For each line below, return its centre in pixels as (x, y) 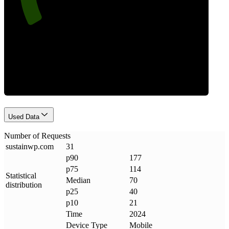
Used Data (24, 117)
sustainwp (22, 147)
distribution (24, 185)
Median (78, 180)
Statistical (21, 176)
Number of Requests (37, 136)
